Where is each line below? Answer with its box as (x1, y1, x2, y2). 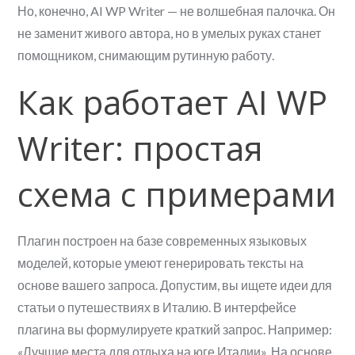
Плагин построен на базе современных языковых (17, 232, 307, 248)
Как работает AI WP (17, 78, 328, 124)
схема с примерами (17, 170, 337, 216)
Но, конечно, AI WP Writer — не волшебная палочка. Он (17, 2, 336, 18)
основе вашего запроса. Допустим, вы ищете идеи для (17, 277, 333, 292)
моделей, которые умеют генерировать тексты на (17, 254, 304, 270)
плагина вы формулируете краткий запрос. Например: (17, 321, 333, 337)
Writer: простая (17, 124, 264, 170)
